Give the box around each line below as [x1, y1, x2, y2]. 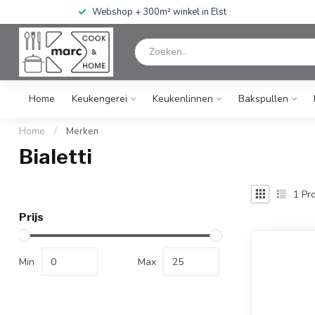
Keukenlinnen [153, 92, 213, 105]
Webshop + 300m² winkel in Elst [91, 6, 226, 18]
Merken [66, 125, 98, 138]
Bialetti [19, 145, 92, 169]
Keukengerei [72, 92, 127, 105]
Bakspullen [238, 92, 288, 105]
